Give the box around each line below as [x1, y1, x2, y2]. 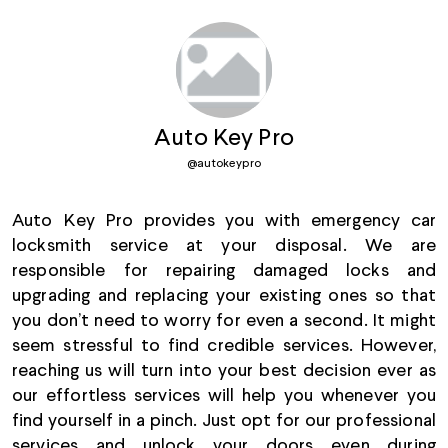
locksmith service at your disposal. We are [12, 237, 436, 255]
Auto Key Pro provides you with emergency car [12, 212, 436, 230]
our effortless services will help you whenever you [12, 387, 436, 405]
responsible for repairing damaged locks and [12, 262, 436, 280]
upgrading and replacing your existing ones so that [12, 287, 436, 305]
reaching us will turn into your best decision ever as [12, 362, 436, 380]
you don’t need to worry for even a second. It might [12, 312, 436, 330]
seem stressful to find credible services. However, [12, 337, 436, 355]
